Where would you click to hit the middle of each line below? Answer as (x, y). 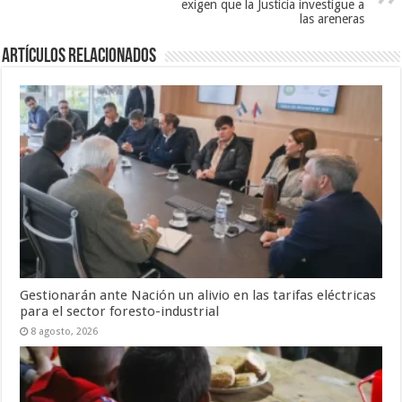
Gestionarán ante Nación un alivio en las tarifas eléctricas (198, 295)
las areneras (332, 19)
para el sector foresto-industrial (120, 311)
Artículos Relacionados (79, 57)
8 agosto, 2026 (65, 331)
